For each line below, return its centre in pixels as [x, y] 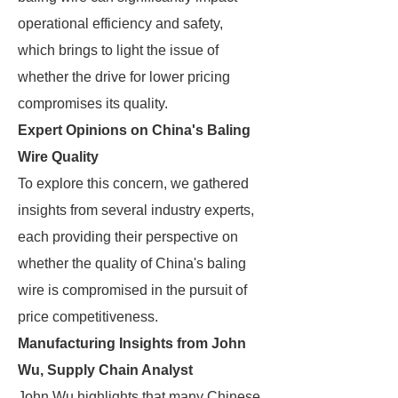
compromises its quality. [93, 103]
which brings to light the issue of [118, 50]
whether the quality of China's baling [132, 263]
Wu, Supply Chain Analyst [105, 370]
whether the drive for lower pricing [124, 77]
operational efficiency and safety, [120, 24]
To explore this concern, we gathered [133, 183]
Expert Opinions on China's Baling [134, 130]
